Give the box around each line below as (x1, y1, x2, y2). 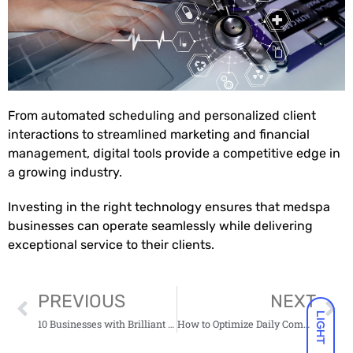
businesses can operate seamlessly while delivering (8, 218, 313, 234)
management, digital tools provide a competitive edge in (8, 146, 340, 162)
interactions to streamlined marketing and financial (8, 127, 310, 143)
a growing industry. (8, 165, 125, 180)
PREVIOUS (37, 290, 125, 313)
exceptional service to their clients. (8, 237, 214, 253)
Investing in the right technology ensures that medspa (8, 199, 330, 215)
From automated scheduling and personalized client (8, 108, 316, 124)
